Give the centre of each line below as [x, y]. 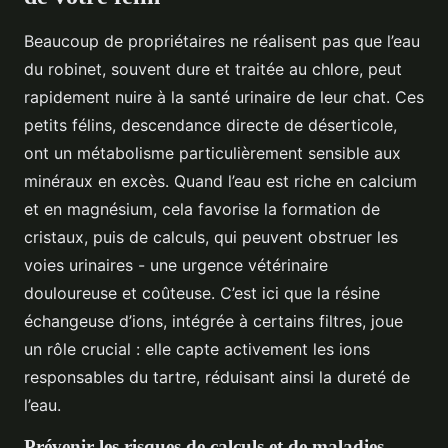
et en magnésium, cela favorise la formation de [202, 208]
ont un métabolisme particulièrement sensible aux [212, 152]
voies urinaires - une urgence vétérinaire [176, 264]
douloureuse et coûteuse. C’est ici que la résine [202, 292]
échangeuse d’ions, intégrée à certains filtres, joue [213, 320]
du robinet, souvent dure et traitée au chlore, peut [213, 68]
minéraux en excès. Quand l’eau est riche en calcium [220, 180]
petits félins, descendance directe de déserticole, [210, 124]
